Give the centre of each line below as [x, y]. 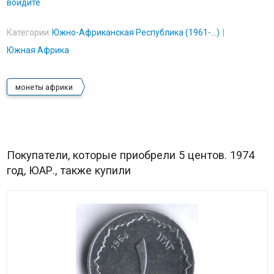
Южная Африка [38, 50]
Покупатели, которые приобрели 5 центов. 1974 [130, 155]
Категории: [28, 33]
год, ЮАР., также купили [68, 171]
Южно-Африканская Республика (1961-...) [135, 33]
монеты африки [44, 88]
